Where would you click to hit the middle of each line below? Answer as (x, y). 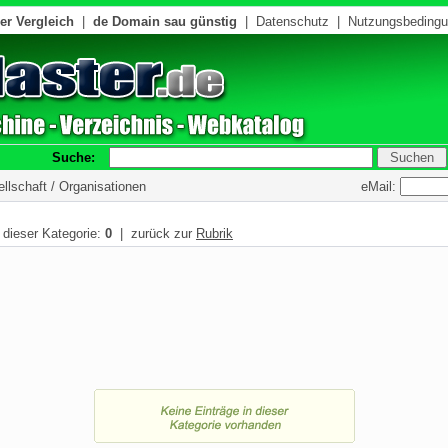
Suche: (79, 157)
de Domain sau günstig (165, 21)
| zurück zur (154, 233)
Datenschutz (292, 21)
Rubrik (214, 233)
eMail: (380, 186)
